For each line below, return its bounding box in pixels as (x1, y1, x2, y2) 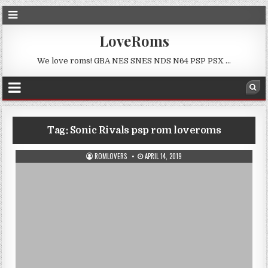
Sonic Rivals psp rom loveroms (69, 125, 221, 136)
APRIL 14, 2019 (143, 151, 182, 161)
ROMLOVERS (95, 151, 127, 161)
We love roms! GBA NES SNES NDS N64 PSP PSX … (37, 56, 231, 65)
